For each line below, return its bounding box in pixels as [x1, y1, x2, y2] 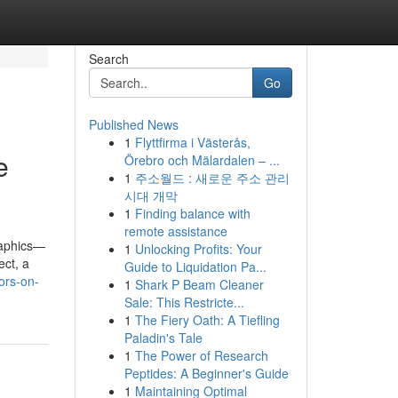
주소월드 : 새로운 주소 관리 [134, 169, 290, 187]
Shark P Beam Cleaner [134, 275, 264, 293]
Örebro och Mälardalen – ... [123, 151, 280, 169]
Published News [88, 115, 179, 133]
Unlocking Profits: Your [134, 240, 262, 258]
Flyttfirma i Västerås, [134, 133, 251, 151]
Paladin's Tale [123, 329, 203, 346]
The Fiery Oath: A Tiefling [134, 311, 280, 329]
